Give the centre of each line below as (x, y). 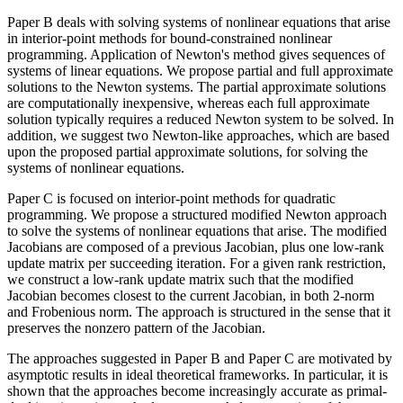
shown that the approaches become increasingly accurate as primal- (197, 390)
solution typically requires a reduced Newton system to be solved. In (201, 119)
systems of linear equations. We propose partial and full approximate (200, 70)
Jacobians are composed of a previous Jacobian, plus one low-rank (196, 246)
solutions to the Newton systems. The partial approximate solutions (197, 86)
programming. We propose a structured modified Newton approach (197, 214)
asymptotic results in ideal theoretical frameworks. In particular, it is (197, 374)
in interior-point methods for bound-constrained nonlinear (170, 38)
